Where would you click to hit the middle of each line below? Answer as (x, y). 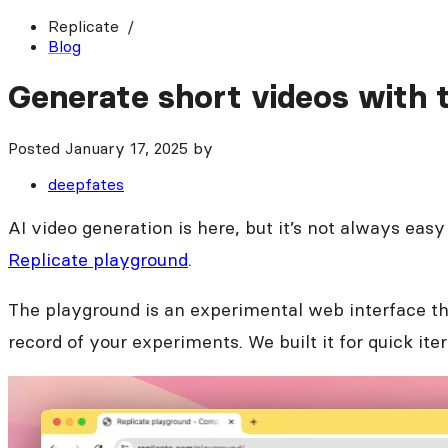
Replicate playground (98, 259)
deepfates (86, 183)
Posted (36, 147)
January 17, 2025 (126, 147)
